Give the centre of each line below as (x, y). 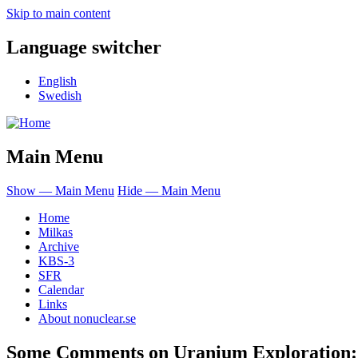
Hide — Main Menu (169, 190)
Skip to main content (58, 13)
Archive (59, 246)
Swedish (60, 95)
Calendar (61, 289)
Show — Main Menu (60, 190)
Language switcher (84, 47)
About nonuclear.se (87, 318)
